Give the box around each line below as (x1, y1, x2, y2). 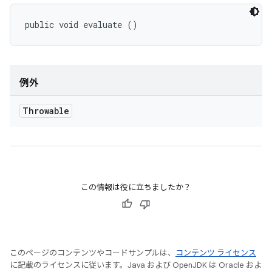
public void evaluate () (25, 19, 138, 30)
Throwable (22, 105, 69, 117)
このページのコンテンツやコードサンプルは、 (10, 248, 175, 258)
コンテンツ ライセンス (175, 248, 256, 258)
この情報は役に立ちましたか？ (81, 182, 191, 192)
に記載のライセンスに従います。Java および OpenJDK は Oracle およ (10, 260, 262, 270)
